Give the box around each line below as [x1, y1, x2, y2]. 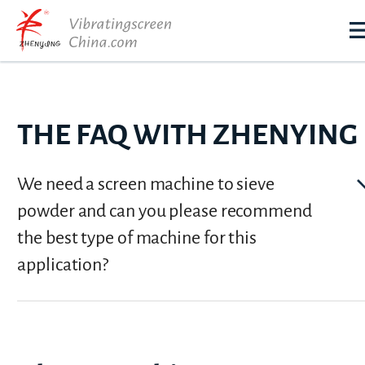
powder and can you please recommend [17, 201, 312, 222]
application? [17, 255, 109, 275]
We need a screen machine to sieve [17, 174, 275, 195]
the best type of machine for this [17, 228, 257, 248]
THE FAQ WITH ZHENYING [17, 119, 358, 152]
